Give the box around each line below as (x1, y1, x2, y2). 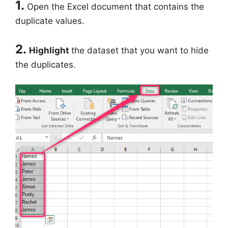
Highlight (29, 45, 71, 56)
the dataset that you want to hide (71, 45, 209, 56)
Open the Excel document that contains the (27, 1, 204, 12)
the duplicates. (15, 60, 76, 70)
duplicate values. (15, 15, 84, 26)
